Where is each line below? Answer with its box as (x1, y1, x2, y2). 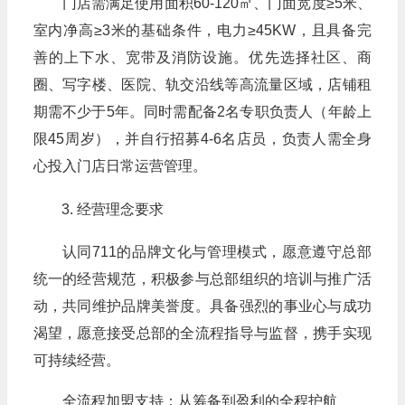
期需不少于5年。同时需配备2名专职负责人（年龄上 (33, 104, 372, 120)
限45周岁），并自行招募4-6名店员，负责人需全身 (33, 131, 372, 147)
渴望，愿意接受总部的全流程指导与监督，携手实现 (33, 325, 372, 342)
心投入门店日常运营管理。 (33, 158, 207, 174)
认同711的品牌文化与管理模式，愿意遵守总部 (61, 244, 372, 260)
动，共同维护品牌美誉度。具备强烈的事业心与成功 (33, 298, 372, 315)
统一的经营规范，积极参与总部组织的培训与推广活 (33, 271, 372, 287)
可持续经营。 (33, 353, 120, 369)
